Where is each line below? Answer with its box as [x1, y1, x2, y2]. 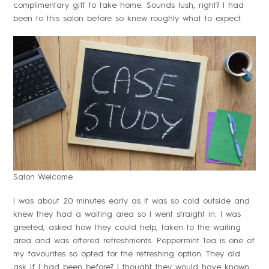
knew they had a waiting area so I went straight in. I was [13, 210, 241, 219]
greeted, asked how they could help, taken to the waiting [13, 223, 241, 232]
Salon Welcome [13, 172, 73, 181]
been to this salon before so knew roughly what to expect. [13, 14, 242, 23]
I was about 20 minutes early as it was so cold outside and [13, 196, 250, 205]
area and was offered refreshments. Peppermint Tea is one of [13, 236, 255, 245]
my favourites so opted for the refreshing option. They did [13, 249, 240, 258]
